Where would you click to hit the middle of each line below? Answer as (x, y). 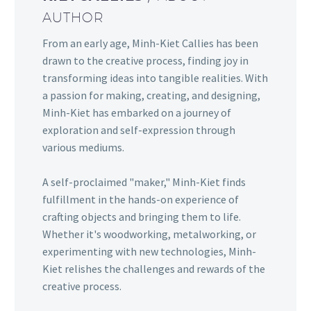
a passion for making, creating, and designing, (151, 95)
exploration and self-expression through (139, 130)
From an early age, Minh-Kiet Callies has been (150, 43)
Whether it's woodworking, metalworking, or (149, 234)
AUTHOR (73, 17)
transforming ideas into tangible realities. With (155, 78)
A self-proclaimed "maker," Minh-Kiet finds (144, 182)
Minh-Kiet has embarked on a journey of (137, 112)
